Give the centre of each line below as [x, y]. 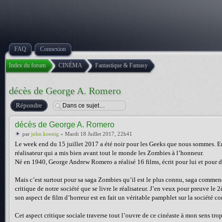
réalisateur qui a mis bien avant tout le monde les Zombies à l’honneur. [109, 153]
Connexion [53, 49]
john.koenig [45, 134]
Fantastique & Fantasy [121, 65]
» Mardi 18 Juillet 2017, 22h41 [96, 134]
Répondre [29, 105]
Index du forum [27, 65]
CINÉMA [70, 65]
